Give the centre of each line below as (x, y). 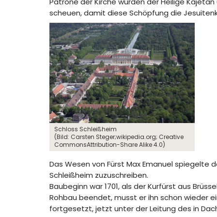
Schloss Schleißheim (85, 129)
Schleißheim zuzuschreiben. (99, 175)
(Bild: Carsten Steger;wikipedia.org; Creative (119, 137)
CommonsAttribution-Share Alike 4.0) (110, 145)
